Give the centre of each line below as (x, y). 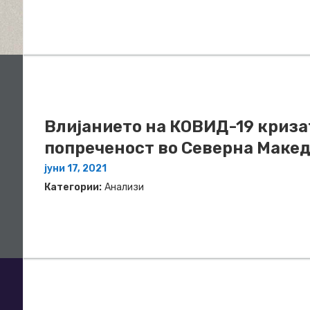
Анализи (124, 188)
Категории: (73, 188)
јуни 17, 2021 (75, 169)
